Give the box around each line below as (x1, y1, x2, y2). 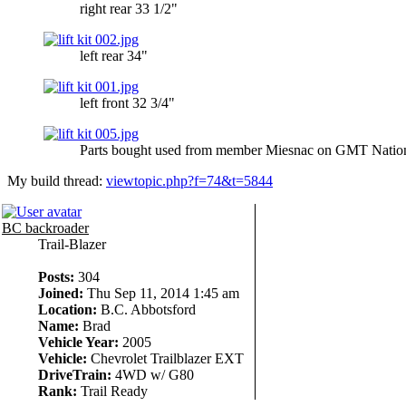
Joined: (38, 285, 83, 301)
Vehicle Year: (38, 333, 119, 350)
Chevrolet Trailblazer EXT (87, 350, 244, 366)
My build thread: (7, 172, 106, 188)
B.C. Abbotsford (97, 301, 196, 317)
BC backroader (2, 219, 89, 236)
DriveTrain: (38, 366, 111, 382)
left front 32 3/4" (80, 94, 175, 111)
